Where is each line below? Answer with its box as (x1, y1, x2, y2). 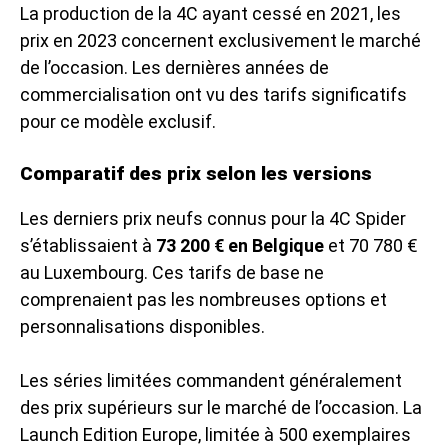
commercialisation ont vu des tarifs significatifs (20, 83, 407, 105)
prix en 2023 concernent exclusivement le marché (20, 29, 421, 51)
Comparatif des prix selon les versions (20, 161, 372, 185)
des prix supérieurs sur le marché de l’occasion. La (20, 396, 422, 418)
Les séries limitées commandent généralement (20, 369, 402, 391)
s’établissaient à (20, 234, 156, 256)
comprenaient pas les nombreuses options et (20, 288, 387, 310)
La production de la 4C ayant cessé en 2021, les (20, 2, 401, 24)
